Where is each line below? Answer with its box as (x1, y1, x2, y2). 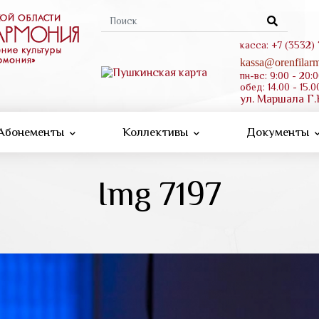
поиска (100, 39, 171, 65)
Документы (246, 125, 313, 139)
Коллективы (122, 125, 191, 139)
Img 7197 (98, 174, 221, 213)
